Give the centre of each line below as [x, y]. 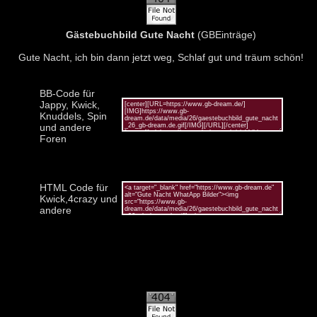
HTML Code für [74, 187]
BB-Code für [67, 93]
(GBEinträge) [225, 34]
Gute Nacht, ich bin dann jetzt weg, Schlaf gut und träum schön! [161, 57]
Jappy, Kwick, [69, 104]
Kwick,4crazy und [78, 198]
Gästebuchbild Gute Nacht [130, 34]
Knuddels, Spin [73, 116]
